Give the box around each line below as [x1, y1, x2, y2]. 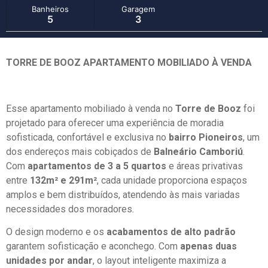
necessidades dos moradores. [6, 203, 134, 215]
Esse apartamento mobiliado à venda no [6, 102, 175, 114]
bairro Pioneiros [169, 131, 243, 143]
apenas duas [180, 240, 237, 252]
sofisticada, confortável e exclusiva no [6, 131, 169, 143]
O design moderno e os [6, 226, 106, 237]
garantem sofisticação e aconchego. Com [6, 240, 180, 252]
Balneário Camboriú [154, 145, 243, 157]
